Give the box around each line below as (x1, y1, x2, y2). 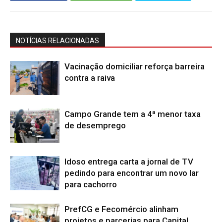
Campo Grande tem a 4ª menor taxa (64, 109, 201, 119)
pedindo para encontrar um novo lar (64, 167, 199, 178)
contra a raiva (64, 72, 115, 83)
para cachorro (64, 179, 117, 189)
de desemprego (64, 120, 126, 130)
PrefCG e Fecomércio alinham (64, 204, 178, 214)
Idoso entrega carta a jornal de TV (64, 156, 193, 166)
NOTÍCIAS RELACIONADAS (16, 36, 99, 45)
